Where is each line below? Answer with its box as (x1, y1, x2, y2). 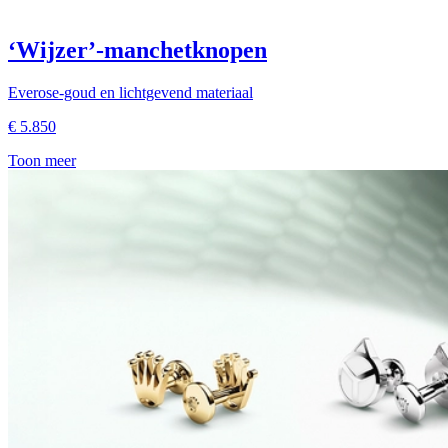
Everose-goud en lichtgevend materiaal (8, 83, 253, 101)
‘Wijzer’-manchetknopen (8, 36, 267, 63)
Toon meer (8, 151, 76, 169)
